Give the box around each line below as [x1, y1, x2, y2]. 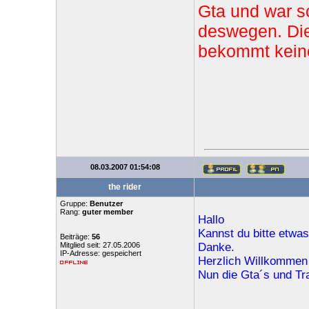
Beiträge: [59, 232, 92, 241]
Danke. [197, 241, 235, 254]
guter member [81, 208, 133, 216]
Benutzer [89, 199, 123, 208]
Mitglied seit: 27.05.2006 [59, 241, 140, 249]
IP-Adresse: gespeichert [59, 249, 141, 257]
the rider [108, 182, 141, 192]
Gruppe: [59, 199, 90, 208]
